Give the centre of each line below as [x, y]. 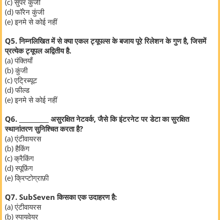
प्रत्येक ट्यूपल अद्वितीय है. [38, 51]
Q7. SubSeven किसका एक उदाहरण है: [61, 197]
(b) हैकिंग [17, 149]
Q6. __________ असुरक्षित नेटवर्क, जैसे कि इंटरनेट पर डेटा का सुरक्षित [97, 119]
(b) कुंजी [16, 70]
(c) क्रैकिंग [19, 158]
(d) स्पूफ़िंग [19, 168]
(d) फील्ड [17, 90]
